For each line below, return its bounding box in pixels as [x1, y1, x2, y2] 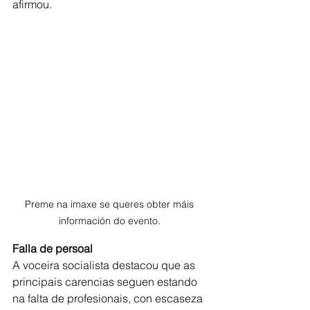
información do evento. [58, 215, 163, 228]
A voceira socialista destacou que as [12, 258, 198, 273]
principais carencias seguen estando [12, 275, 200, 289]
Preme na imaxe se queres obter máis [25, 198, 197, 211]
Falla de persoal [12, 241, 93, 256]
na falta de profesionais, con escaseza [12, 291, 206, 306]
